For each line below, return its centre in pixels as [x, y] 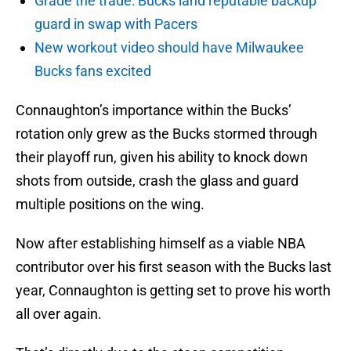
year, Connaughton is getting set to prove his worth [173, 291]
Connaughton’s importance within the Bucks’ [154, 110]
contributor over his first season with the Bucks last [174, 267]
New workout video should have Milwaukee [169, 48]
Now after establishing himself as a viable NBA [161, 244]
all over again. [59, 314]
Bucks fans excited [93, 71]
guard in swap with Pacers [116, 24]
